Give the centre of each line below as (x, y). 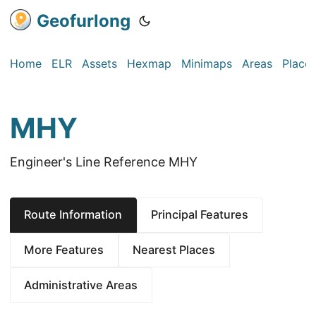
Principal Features (200, 215)
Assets (99, 63)
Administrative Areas (81, 285)
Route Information (73, 215)
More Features (64, 249)
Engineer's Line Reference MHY (104, 162)
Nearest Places (174, 249)
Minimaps (207, 63)
